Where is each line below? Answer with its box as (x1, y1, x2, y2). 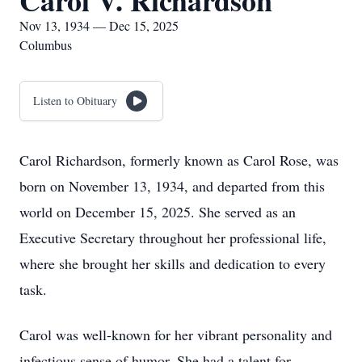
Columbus (19, 36, 72, 53)
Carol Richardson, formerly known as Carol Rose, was (19, 150, 339, 170)
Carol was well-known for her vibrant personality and (19, 325, 332, 344)
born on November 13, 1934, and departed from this (19, 176, 325, 196)
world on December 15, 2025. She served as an (19, 202, 296, 221)
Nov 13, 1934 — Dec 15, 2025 (19, 17, 179, 34)
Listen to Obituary (33, 93, 117, 108)
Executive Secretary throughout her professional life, (19, 228, 326, 247)
